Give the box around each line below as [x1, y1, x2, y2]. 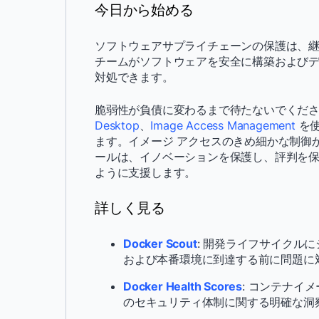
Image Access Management [150, 118, 296, 133]
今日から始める [95, 1, 194, 19]
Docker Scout [123, 236, 197, 251]
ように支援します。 [95, 165, 197, 180]
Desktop [95, 118, 140, 133]
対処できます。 [95, 70, 174, 85]
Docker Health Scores [123, 279, 242, 294]
